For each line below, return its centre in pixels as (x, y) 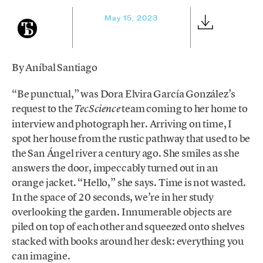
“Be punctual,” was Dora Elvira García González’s (124, 93)
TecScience (97, 108)
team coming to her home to (184, 108)
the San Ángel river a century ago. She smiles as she (126, 153)
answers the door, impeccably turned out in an (115, 167)
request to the (43, 108)
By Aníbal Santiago (55, 68)
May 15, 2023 (131, 18)
